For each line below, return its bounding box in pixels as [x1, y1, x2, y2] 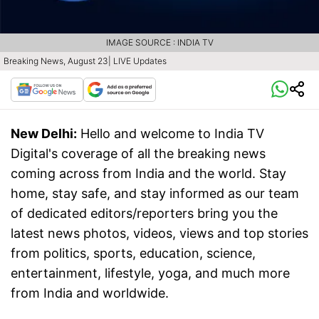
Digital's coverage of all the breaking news [11, 146, 266, 162]
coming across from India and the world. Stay [11, 166, 286, 182]
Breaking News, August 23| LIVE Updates [4, 56, 167, 67]
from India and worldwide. [11, 286, 169, 301]
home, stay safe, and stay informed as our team [11, 186, 299, 202]
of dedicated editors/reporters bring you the [11, 206, 278, 221]
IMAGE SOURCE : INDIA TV [105, 37, 214, 48]
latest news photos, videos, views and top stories [11, 226, 308, 241]
